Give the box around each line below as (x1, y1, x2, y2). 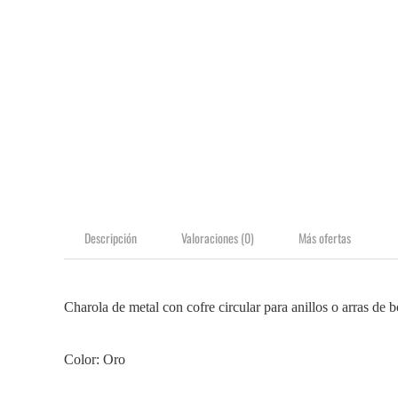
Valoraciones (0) (181, 228, 254, 247)
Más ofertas (298, 228, 351, 247)
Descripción (84, 228, 137, 247)
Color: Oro (64, 352, 125, 367)
